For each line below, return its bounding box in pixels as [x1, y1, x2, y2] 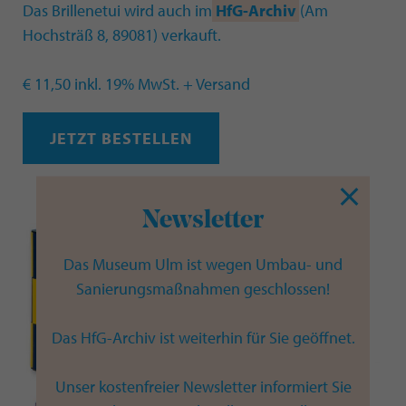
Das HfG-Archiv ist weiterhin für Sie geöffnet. [51, 326, 355, 348]
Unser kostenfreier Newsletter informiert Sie [54, 375, 352, 397]
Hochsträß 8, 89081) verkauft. [23, 24, 221, 45]
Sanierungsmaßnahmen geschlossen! [76, 277, 330, 299]
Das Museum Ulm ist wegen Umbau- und [63, 253, 343, 275]
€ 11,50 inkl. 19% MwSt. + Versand [23, 72, 250, 94]
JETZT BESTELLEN [50, 127, 192, 149]
